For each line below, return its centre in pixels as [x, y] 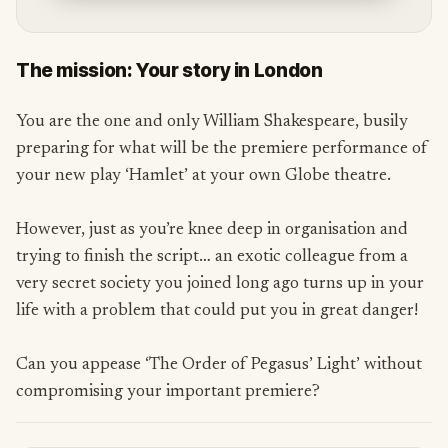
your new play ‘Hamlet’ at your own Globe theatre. [205, 176]
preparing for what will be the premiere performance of [222, 149]
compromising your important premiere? [170, 392]
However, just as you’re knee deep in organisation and [212, 230]
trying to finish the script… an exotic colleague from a [212, 257]
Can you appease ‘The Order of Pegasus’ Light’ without [219, 365]
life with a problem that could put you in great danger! [219, 311]
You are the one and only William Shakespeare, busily [212, 122]
